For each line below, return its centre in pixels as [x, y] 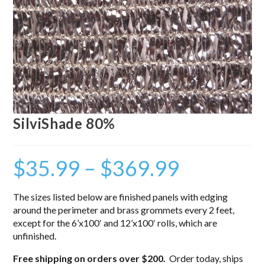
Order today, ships [205, 258]
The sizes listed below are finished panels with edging [121, 196]
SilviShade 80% [64, 123]
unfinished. [35, 235]
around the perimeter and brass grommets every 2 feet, [124, 209]
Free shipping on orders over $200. [90, 258]
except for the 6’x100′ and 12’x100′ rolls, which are [115, 222]
